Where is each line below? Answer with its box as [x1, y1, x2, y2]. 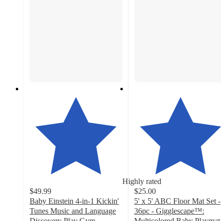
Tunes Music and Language [30, 207, 116, 216]
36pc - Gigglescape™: [134, 207, 204, 216]
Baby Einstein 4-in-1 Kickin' [30, 197, 119, 206]
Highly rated [122, 177, 161, 186]
